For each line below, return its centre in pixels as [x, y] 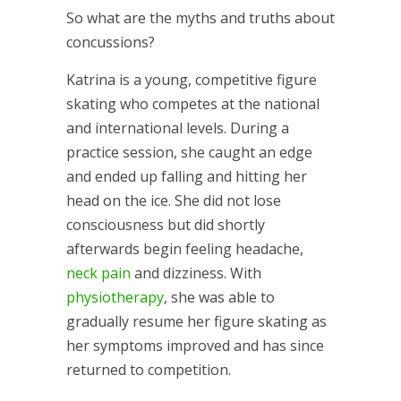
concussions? [111, 42]
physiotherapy [115, 297]
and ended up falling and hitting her [187, 176]
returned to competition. [149, 369]
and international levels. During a [178, 128]
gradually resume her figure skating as [196, 321]
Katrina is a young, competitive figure [192, 79]
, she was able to [219, 297]
